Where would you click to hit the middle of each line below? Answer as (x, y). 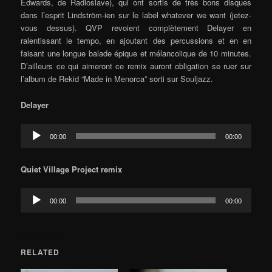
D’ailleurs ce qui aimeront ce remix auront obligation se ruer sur (136, 66)
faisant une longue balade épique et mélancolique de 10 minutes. (136, 53)
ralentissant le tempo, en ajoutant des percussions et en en (136, 41)
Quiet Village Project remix (72, 169)
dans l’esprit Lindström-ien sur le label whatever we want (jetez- (136, 15)
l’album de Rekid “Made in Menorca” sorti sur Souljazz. (117, 79)
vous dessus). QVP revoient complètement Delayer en (136, 28)
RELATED (40, 252)
